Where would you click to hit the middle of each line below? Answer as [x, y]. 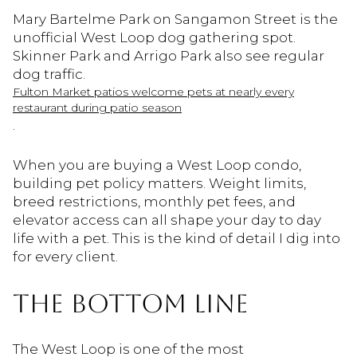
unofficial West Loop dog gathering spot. [154, 38]
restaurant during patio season [97, 108]
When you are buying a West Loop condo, [157, 165]
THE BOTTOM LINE [131, 303]
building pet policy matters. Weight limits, [159, 184]
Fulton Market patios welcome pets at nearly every [153, 92]
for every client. [65, 257]
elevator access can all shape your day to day [167, 220]
